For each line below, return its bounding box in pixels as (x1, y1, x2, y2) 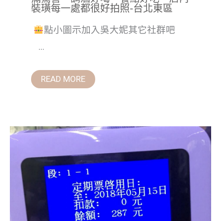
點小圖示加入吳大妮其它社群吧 (43, 25, 187, 36)
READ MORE (40, 74, 85, 84)
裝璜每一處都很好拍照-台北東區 (31, 2, 173, 15)
